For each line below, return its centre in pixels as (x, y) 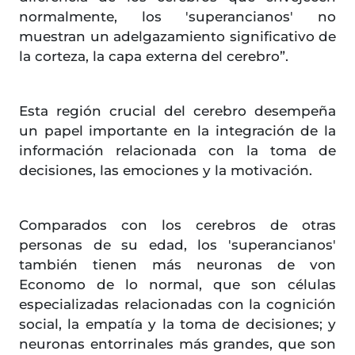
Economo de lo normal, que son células (177, 285)
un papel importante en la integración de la (177, 131)
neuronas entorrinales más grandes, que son (177, 344)
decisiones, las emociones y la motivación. (166, 171)
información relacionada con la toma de (177, 151)
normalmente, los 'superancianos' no (177, 17)
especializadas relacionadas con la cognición (177, 305)
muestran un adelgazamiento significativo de (177, 37)
